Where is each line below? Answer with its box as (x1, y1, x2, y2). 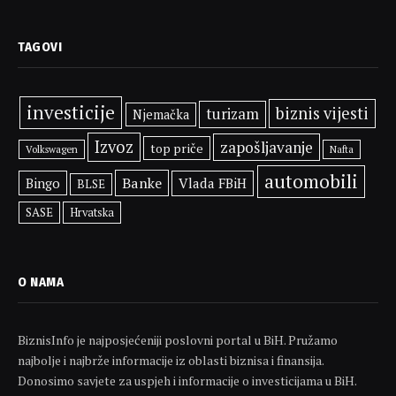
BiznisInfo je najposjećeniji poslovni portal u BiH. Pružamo (18, 331, 338, 348)
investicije (27, 99, 116, 125)
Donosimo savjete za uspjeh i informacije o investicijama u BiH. (18, 371, 357, 389)
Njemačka (132, 105, 189, 123)
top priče (150, 139, 204, 156)
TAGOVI (18, 38, 63, 55)
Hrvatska (69, 204, 114, 220)
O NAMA (18, 273, 65, 290)
